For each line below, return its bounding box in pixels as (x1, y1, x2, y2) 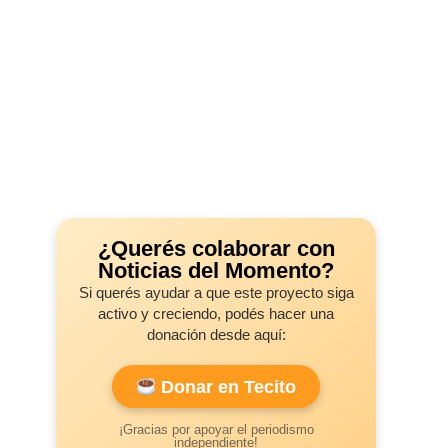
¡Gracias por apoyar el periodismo (118, 421, 314, 437)
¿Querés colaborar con (97, 235, 335, 261)
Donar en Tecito (156, 376, 297, 397)
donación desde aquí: (146, 325, 286, 343)
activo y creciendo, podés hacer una (98, 304, 334, 322)
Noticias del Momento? (98, 257, 334, 283)
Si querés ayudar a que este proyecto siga (78, 283, 354, 301)
